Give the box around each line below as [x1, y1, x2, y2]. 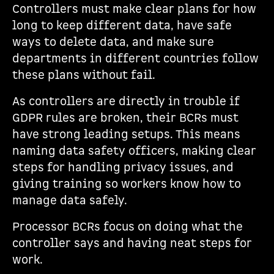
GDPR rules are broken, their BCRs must [12, 111, 239, 126]
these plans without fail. [12, 68, 155, 83]
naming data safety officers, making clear [12, 144, 256, 159]
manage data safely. [12, 193, 127, 209]
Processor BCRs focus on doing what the [12, 220, 243, 235]
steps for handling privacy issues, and [12, 160, 234, 176]
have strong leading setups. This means [12, 127, 240, 143]
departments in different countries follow [12, 51, 259, 67]
